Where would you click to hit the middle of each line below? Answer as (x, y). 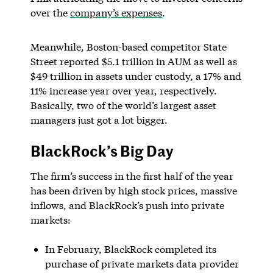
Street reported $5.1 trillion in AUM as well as (133, 61)
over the (50, 12)
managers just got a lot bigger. (99, 119)
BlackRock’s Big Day (102, 150)
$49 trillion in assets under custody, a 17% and (136, 76)
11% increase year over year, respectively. (123, 90)
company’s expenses (116, 12)
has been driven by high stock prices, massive (133, 190)
